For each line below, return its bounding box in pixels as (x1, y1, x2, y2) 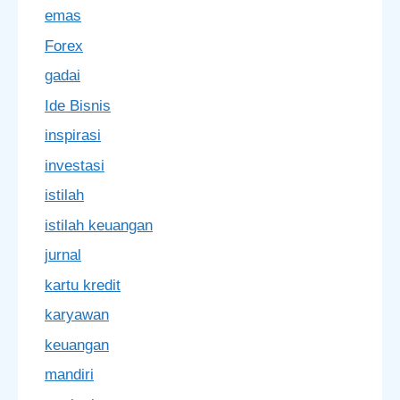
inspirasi (45, 127, 101, 144)
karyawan (45, 306, 109, 323)
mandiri (45, 366, 94, 383)
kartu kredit (45, 276, 121, 294)
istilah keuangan (45, 216, 153, 234)
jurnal (45, 246, 81, 263)
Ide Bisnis (45, 96, 111, 114)
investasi (45, 156, 104, 174)
